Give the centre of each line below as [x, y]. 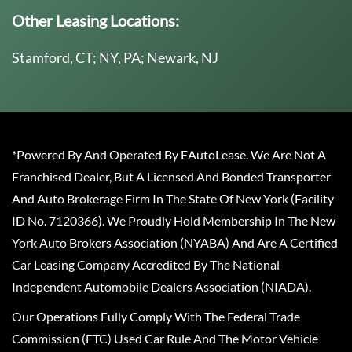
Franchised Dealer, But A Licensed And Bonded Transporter [171, 177]
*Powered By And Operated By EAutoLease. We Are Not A [169, 155]
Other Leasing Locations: [95, 21]
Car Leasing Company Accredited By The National [146, 265]
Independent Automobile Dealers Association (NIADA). [161, 287]
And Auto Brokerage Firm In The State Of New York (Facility [173, 199]
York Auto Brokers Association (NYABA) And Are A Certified [175, 243]
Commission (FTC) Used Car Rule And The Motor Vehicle [165, 339]
